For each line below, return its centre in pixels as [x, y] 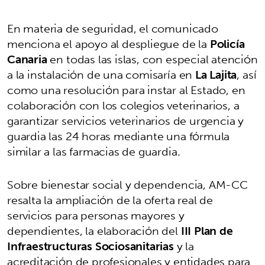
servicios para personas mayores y [96, 215]
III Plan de [207, 230]
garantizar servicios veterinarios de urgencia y [126, 120]
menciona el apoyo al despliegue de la [109, 43]
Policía [227, 43]
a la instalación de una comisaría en [101, 74]
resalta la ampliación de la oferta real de [110, 200]
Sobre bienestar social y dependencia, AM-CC [127, 184]
